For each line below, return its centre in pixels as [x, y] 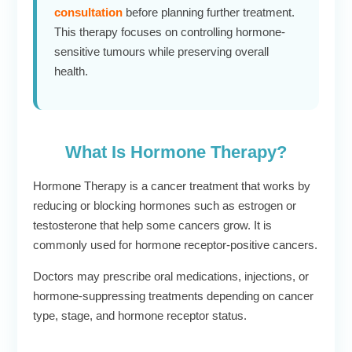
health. [71, 71]
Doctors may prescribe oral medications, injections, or [171, 276]
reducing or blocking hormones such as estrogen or [165, 206]
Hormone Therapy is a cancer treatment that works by [172, 187]
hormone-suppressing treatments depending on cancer [173, 296]
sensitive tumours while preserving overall [161, 51]
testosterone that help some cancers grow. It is [152, 226]
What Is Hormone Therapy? [176, 152]
